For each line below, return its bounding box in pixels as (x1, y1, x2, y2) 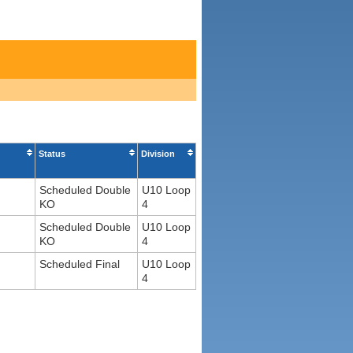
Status (39, 149, 65, 159)
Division (141, 149, 175, 159)
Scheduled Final (39, 258, 120, 271)
